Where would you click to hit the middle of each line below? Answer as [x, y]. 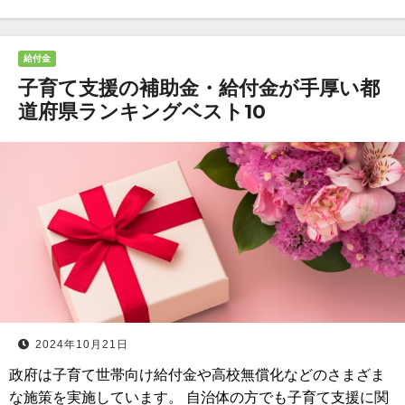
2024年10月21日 [82, 344]
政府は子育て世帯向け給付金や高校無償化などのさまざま [197, 375]
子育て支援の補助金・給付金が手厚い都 [199, 88]
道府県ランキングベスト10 [142, 112]
